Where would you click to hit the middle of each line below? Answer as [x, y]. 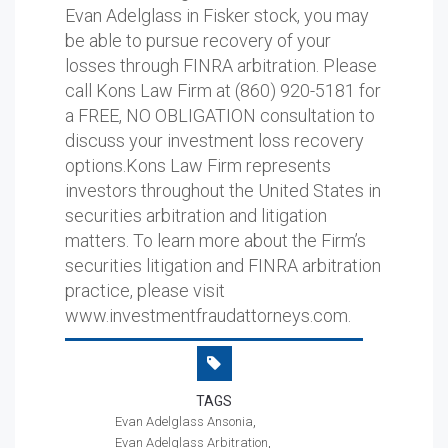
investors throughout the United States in [223, 190]
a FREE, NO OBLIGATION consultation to [220, 115]
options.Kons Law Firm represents [198, 165]
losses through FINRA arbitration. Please [221, 65]
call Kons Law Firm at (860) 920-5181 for [223, 90]
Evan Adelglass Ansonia [184, 421]
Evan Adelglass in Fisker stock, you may [217, 15]
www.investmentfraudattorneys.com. [208, 315]
